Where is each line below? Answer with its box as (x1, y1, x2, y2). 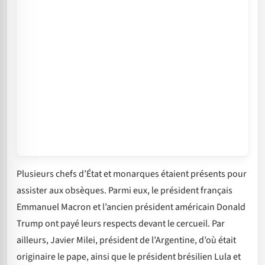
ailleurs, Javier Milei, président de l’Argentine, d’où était (17, 234, 236, 247)
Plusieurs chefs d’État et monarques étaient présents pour (17, 167, 247, 181)
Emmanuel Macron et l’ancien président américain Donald (17, 201, 245, 214)
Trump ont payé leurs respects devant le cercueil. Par (17, 217, 225, 231)
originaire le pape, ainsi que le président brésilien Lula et (17, 250, 241, 264)
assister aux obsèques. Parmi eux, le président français (17, 184, 232, 198)
